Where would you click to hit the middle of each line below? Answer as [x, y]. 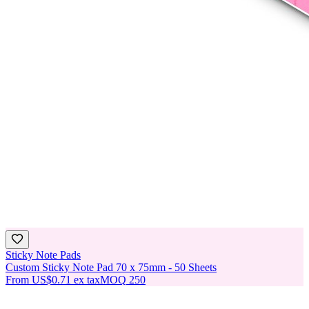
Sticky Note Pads [43, 255]
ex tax [87, 280]
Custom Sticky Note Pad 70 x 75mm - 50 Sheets [111, 268]
